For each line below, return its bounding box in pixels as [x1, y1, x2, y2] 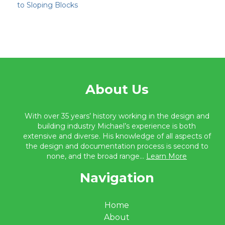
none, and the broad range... [47, 152, 147, 161]
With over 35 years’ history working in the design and [24, 111, 209, 121]
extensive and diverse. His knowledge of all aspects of [23, 132, 211, 141]
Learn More [146, 152, 187, 161]
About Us [85, 81, 149, 97]
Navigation [79, 170, 154, 186]
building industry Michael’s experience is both [38, 122, 196, 131]
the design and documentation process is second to [25, 142, 208, 151]
